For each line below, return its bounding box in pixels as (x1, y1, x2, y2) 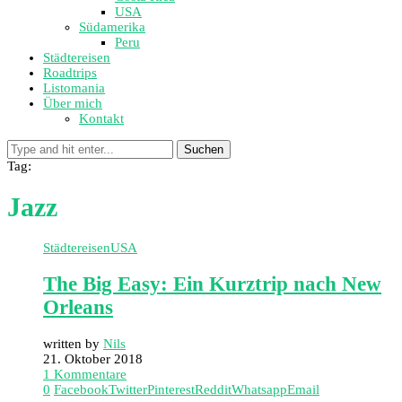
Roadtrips (43, 66, 97, 80)
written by (43, 336, 103, 351)
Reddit (195, 381, 232, 397)
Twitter (109, 381, 147, 397)
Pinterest (147, 381, 195, 397)
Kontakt (79, 111, 124, 126)
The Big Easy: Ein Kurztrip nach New (43, 272, 381, 295)
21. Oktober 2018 (43, 351, 143, 366)
